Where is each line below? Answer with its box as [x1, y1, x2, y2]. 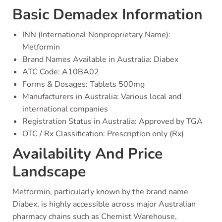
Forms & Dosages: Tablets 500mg [22, 79, 145, 90]
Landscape [12, 162, 86, 182]
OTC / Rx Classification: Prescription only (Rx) [22, 128, 184, 139]
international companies [22, 104, 108, 114]
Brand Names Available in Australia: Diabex [22, 54, 178, 65]
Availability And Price [12, 144, 163, 164]
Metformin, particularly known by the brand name [12, 186, 188, 197]
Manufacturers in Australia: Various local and [22, 91, 181, 102]
